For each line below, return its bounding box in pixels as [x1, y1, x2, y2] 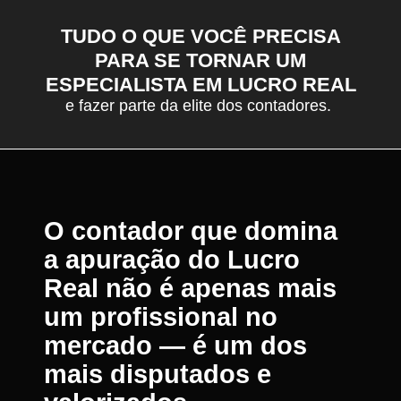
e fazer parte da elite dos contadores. [65, 96, 336, 115]
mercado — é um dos [44, 331, 307, 360]
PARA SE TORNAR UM [95, 48, 306, 72]
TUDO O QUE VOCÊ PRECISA [60, 24, 341, 47]
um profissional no [44, 303, 277, 331]
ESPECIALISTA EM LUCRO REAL [45, 73, 356, 96]
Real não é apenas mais [44, 274, 337, 303]
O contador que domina [44, 217, 337, 245]
